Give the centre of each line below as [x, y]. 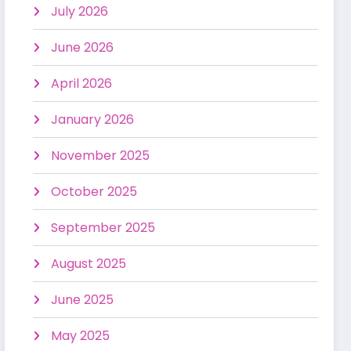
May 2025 [81, 335]
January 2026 [93, 119]
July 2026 [80, 11]
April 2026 [82, 83]
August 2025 [89, 263]
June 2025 [83, 299]
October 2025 [94, 191]
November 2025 [101, 155]
